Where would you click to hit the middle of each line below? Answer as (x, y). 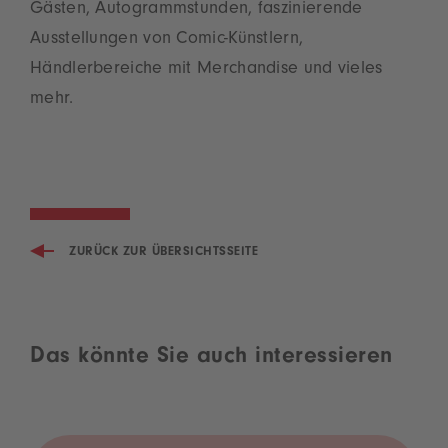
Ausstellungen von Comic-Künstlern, (167, 39)
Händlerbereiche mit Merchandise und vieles (206, 69)
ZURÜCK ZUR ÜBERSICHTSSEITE (163, 252)
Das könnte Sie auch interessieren (211, 359)
